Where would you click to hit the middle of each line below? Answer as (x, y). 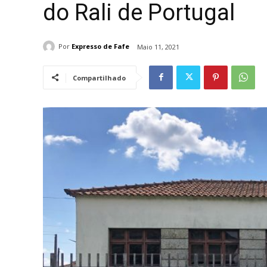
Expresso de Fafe (100, 46)
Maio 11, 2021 (158, 46)
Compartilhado (99, 77)
